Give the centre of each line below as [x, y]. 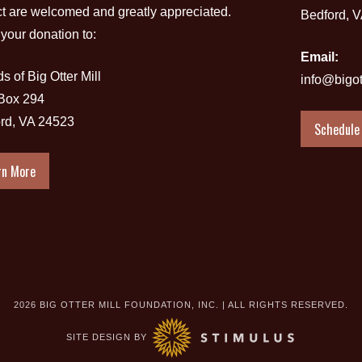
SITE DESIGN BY [108, 337]
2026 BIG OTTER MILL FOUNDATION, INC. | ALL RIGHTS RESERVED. [181, 305]
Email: [320, 57]
